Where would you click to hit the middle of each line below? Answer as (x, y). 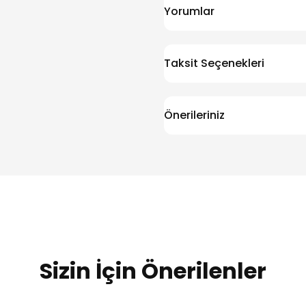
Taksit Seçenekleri (214, 64)
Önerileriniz (194, 115)
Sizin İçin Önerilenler (153, 271)
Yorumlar (189, 12)
